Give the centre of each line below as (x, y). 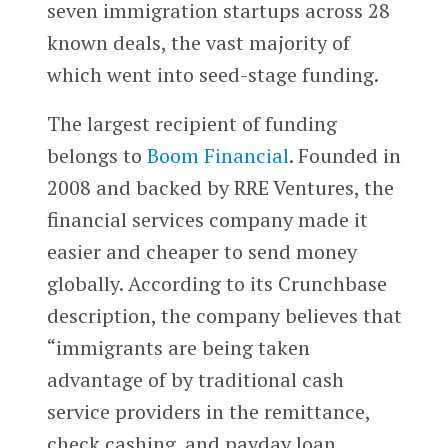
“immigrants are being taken (178, 348)
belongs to (96, 156)
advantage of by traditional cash (195, 380)
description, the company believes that (224, 316)
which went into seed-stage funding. (212, 74)
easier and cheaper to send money (201, 252)
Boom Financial (217, 156)
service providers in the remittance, (208, 412)
